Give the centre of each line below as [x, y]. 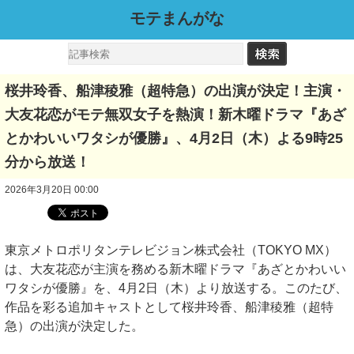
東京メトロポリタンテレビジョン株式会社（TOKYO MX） [171, 250]
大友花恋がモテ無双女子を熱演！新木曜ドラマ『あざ [175, 115]
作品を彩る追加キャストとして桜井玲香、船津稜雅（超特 [169, 307]
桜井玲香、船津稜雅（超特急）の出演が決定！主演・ [175, 91]
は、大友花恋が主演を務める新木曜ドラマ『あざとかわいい [175, 269]
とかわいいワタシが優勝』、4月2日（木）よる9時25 [174, 138]
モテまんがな [177, 18]
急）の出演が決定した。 [81, 326]
